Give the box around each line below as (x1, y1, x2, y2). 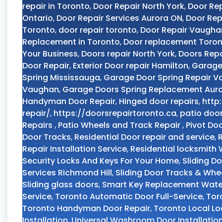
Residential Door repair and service (74, 131, 215, 143)
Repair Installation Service (22, 143, 127, 155)
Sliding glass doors (22, 179, 99, 190)
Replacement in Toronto (22, 36, 120, 48)
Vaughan (22, 84, 59, 95)
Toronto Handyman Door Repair (22, 203, 150, 214)
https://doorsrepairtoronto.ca (54, 108, 176, 119)
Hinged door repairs (119, 96, 199, 107)
